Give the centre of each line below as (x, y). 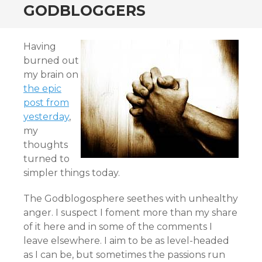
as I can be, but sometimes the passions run (124, 255)
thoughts (46, 145)
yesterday (46, 117)
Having (40, 46)
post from (46, 103)
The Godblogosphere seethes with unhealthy (131, 199)
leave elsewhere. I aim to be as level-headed (126, 241)
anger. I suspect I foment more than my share (130, 213)
